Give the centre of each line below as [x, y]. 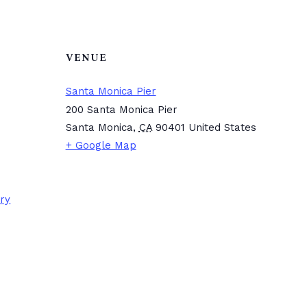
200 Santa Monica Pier [121, 110]
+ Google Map [101, 145]
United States [222, 127]
